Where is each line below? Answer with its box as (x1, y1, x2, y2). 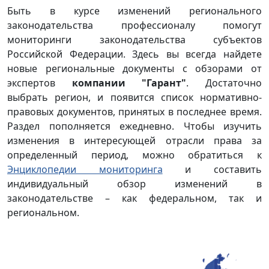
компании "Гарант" (71, 76, 187, 90)
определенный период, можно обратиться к (7, 148, 262, 162)
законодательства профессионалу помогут (7, 19, 262, 32)
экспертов (7, 76, 72, 90)
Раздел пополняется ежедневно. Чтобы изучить (7, 119, 262, 133)
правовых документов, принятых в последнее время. (7, 105, 262, 119)
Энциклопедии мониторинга (7, 163, 163, 177)
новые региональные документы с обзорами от (7, 62, 262, 76)
